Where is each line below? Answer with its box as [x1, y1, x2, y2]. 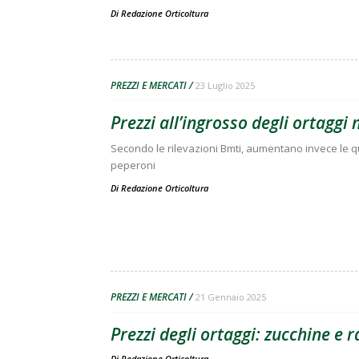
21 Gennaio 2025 [196, 291, 266, 303]
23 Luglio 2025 [196, 79, 255, 91]
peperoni [111, 158, 155, 172]
